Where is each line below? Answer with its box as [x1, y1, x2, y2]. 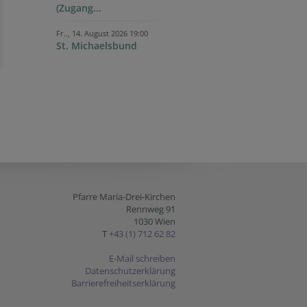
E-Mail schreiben [109, 252, 175, 265]
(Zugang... [56, 1, 101, 14]
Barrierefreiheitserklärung [71, 277, 175, 289]
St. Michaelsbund [56, 39, 137, 52]
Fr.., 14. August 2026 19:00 [56, 28, 148, 38]
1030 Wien [134, 215, 175, 228]
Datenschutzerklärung [85, 265, 175, 277]
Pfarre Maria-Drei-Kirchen [73, 191, 175, 203]
